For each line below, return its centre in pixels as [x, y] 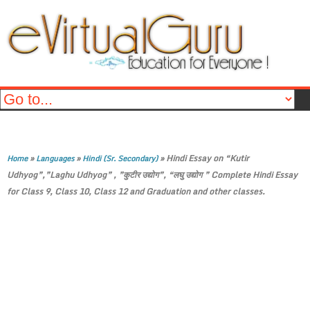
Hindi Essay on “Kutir [208, 158]
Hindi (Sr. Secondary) [120, 158]
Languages [55, 158]
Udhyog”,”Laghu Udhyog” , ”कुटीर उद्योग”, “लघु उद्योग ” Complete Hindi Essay [152, 175]
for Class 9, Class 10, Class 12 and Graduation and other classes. [136, 191]
